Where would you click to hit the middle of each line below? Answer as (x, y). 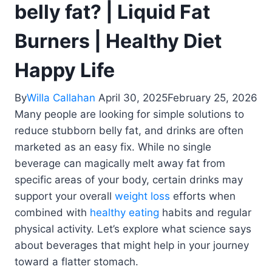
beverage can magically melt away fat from (120, 164)
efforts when (203, 196)
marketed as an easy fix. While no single (113, 147)
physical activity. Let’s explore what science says (133, 229)
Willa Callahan (61, 98)
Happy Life (65, 70)
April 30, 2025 (133, 98)
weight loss (142, 196)
